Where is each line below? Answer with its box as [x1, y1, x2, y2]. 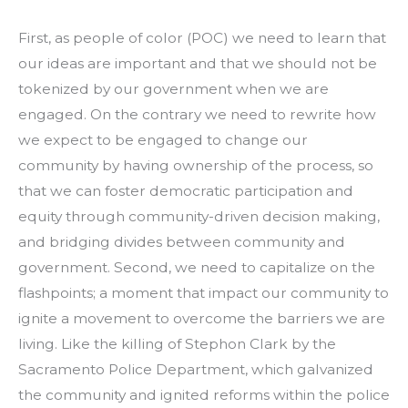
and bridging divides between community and [18, 232, 345, 250]
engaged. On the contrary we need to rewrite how [18, 105, 376, 123]
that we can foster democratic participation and [18, 181, 353, 199]
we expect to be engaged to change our [18, 130, 308, 148]
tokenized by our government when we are [18, 79, 329, 97]
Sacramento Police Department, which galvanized [18, 360, 373, 378]
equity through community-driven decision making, [18, 207, 380, 225]
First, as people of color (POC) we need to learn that [18, 28, 386, 46]
